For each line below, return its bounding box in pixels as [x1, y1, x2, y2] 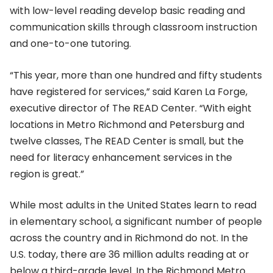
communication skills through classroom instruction [10, 19, 257, 34]
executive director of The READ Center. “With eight [10, 101, 252, 115]
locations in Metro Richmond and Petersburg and [10, 117, 244, 132]
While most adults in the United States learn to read [10, 198, 257, 213]
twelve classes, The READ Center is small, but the [10, 133, 244, 148]
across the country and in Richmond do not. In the [10, 231, 248, 246]
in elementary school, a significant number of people [10, 214, 262, 229]
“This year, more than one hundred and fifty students [10, 68, 262, 82]
